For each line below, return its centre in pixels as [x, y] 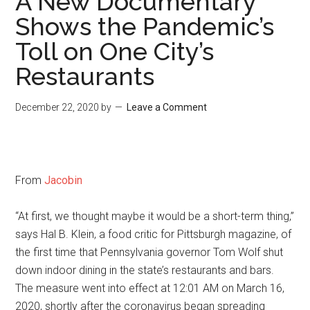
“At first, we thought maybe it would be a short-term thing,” [155, 216]
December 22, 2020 [57, 107]
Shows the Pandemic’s [145, 26]
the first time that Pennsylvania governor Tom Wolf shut [149, 252]
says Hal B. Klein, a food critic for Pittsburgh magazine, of [154, 234]
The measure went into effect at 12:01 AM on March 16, [150, 288]
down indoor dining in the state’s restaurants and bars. [145, 270]
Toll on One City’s [115, 51]
